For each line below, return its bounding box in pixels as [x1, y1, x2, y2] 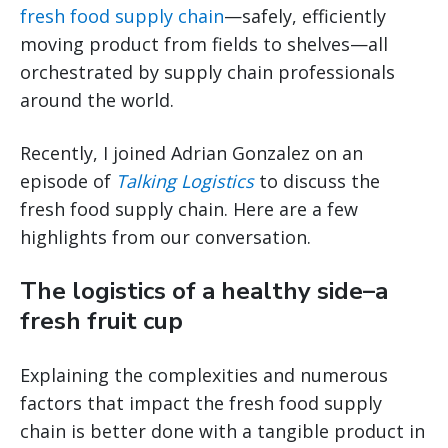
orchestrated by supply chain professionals [20, 60, 395, 85]
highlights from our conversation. [20, 225, 311, 250]
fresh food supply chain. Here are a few [20, 197, 358, 222]
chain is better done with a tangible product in [20, 419, 425, 444]
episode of [20, 169, 116, 194]
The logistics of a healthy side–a [20, 275, 388, 308]
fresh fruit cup [20, 305, 183, 338]
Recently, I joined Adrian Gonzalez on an [20, 141, 363, 166]
